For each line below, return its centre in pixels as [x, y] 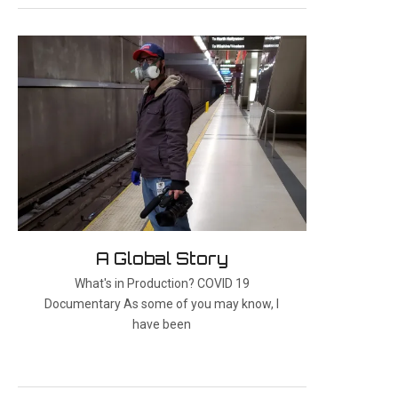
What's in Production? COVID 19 [162, 283]
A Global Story [162, 258]
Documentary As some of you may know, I [162, 303]
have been [162, 324]
